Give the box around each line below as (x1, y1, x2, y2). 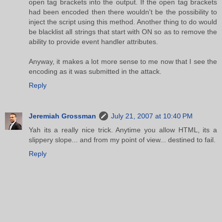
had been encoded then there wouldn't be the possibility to (29, 8, 217, 16)
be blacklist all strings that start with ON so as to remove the (29, 28, 217, 36)
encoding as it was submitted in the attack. (29, 67, 162, 76)
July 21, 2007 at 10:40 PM (111, 112, 193, 120)
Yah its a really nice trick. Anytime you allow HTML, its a (29, 126, 217, 134)
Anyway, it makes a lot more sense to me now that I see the (29, 57, 217, 66)
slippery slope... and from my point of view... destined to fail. (29, 136, 216, 144)
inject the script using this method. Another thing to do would (29, 18, 217, 26)
